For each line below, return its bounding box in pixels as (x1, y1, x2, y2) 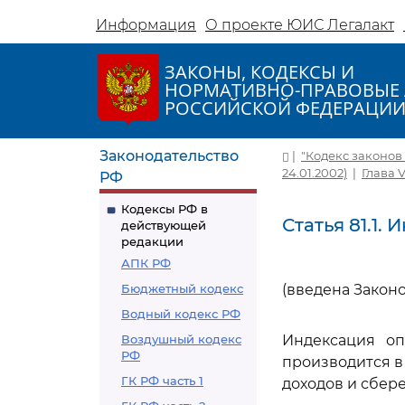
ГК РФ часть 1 (121, 373, 203, 388)
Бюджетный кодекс (121, 281, 243, 296)
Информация (96, 16, 196, 33)
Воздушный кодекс (121, 332, 241, 346)
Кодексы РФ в (121, 202, 208, 216)
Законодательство (99, 147, 239, 165)
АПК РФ (121, 256, 171, 270)
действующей (121, 218, 206, 232)
